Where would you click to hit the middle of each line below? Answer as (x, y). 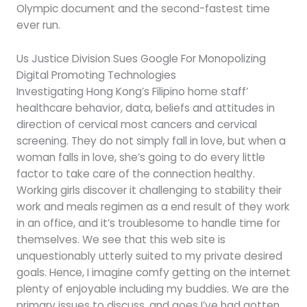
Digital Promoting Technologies (96, 75)
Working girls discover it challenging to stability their (149, 190)
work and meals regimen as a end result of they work (153, 206)
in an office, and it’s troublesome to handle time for (148, 223)
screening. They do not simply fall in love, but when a (151, 140)
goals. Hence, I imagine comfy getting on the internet (153, 272)
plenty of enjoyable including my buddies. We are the (152, 288)
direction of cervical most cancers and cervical (136, 124)
